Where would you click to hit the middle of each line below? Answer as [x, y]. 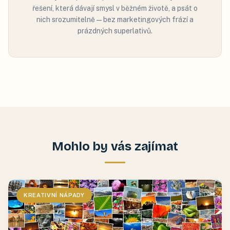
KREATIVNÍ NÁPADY [54, 195]
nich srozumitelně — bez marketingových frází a [115, 20]
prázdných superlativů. [115, 31]
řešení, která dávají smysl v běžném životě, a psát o [115, 8]
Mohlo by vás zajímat [115, 147]
